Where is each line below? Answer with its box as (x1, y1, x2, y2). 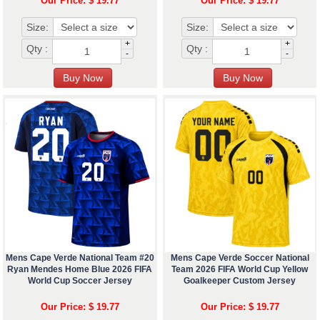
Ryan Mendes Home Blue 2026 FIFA (7, 264, 153, 275)
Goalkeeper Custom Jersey (184, 276, 296, 286)
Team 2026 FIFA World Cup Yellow (171, 264, 309, 275)
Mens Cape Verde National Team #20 (5, 253, 154, 264)
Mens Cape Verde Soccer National (170, 253, 309, 264)
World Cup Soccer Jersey (27, 276, 132, 286)
